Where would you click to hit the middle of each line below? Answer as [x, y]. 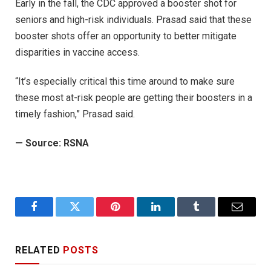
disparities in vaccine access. [77, 53]
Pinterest [133, 216]
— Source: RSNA [52, 143]
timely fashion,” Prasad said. [75, 114]
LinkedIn [175, 216]
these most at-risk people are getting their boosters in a [134, 98]
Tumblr [211, 216]
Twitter [90, 216]
